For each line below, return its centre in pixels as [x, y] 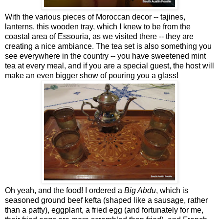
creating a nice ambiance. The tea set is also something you [108, 46]
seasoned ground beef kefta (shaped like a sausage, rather [106, 200]
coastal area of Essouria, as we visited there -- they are [99, 36]
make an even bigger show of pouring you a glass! [92, 75]
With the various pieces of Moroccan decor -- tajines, [96, 17]
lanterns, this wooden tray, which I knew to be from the [98, 26]
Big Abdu [140, 190]
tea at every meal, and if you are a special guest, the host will [109, 66]
